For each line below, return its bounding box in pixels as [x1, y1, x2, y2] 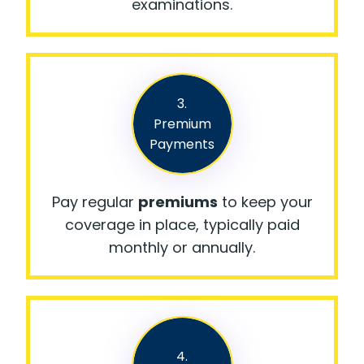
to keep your [217, 191, 313, 212]
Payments [149, 134, 214, 154]
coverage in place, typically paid [64, 214, 300, 235]
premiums [137, 191, 218, 212]
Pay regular [51, 191, 138, 212]
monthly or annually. [109, 236, 255, 258]
